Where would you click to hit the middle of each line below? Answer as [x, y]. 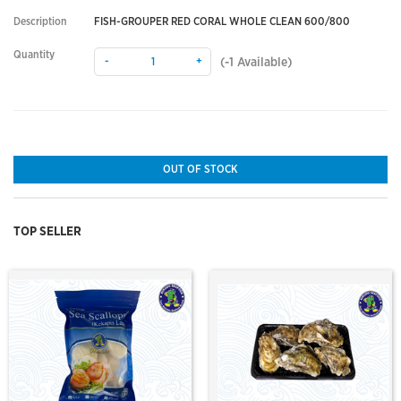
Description [40, 21]
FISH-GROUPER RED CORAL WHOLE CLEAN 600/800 [222, 21]
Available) [263, 63]
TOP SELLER [47, 232]
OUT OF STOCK [200, 169]
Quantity [34, 55]
